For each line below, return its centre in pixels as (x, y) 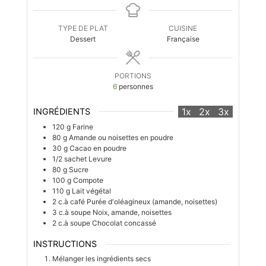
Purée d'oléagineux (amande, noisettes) (152, 201)
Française (183, 39)
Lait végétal (91, 191)
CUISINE (183, 28)
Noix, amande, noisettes (132, 212)
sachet (75, 159)
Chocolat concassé (124, 223)
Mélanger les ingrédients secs (101, 259)
